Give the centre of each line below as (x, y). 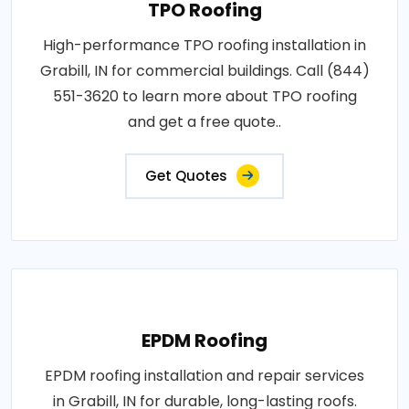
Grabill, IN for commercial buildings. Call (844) (204, 70)
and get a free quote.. (204, 121)
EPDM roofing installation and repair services (204, 375)
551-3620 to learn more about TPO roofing (204, 96)
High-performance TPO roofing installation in (204, 45)
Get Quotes (186, 175)
